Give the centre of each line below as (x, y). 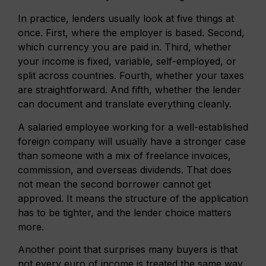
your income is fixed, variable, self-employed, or (127, 61)
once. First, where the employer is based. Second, (131, 33)
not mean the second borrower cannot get (114, 184)
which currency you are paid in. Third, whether (125, 47)
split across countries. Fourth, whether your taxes (131, 76)
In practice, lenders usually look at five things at (126, 19)
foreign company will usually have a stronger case (132, 141)
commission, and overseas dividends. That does (125, 170)
